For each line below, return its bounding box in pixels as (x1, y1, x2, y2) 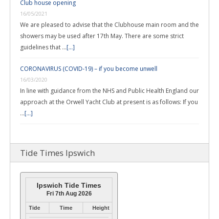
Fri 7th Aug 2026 (46, 190, 92, 197)
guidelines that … (20, 43, 66, 51)
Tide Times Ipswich (20, 147, 95, 158)
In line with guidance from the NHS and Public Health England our (20, 87, 199, 95)
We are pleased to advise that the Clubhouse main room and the (20, 21, 199, 29)
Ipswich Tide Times (37, 181, 101, 189)
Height (92, 205, 109, 211)
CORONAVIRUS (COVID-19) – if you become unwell (20, 65, 157, 73)
